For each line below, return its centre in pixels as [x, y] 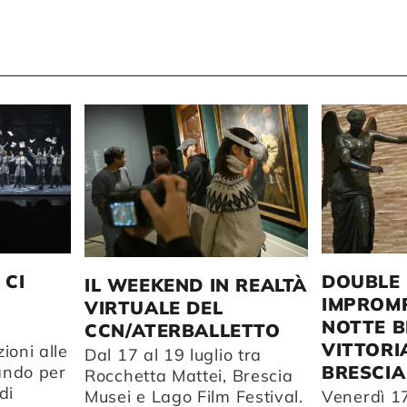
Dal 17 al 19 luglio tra [174, 354]
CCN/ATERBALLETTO [183, 330]
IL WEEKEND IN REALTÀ [196, 284]
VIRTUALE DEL [154, 307]
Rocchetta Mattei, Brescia [189, 375]
